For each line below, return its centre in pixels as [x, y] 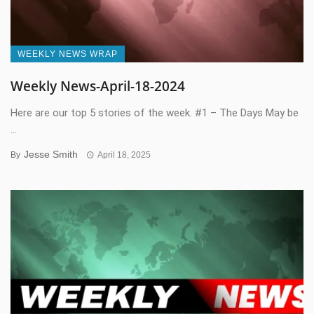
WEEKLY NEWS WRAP [68, 54]
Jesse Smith [51, 154]
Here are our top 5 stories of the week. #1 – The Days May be [155, 112]
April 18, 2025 [124, 155]
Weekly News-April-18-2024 [98, 86]
